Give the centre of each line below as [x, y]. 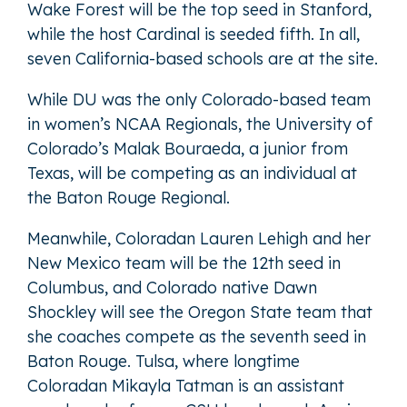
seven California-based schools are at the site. [203, 59]
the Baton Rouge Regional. [129, 198]
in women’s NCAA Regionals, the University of [200, 124]
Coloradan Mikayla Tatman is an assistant [186, 386]
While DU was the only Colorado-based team [199, 100]
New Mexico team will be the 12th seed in [184, 263]
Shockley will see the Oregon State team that [200, 313]
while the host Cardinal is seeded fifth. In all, [194, 35]
